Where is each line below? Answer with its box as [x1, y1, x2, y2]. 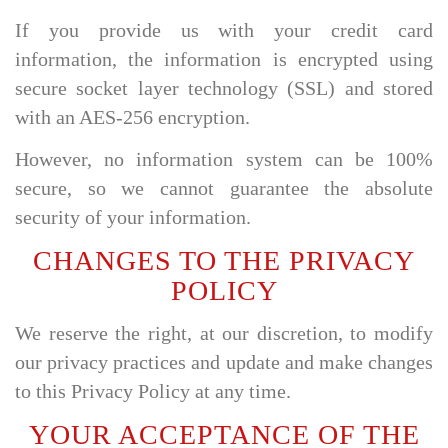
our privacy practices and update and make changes [15, 352, 433, 373]
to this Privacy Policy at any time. [15, 381, 291, 402]
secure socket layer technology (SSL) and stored [15, 77, 433, 99]
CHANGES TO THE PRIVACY [33, 244, 415, 276]
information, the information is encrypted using [15, 48, 433, 70]
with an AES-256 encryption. [15, 106, 250, 128]
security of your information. [15, 207, 251, 228]
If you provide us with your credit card [15, 19, 433, 41]
